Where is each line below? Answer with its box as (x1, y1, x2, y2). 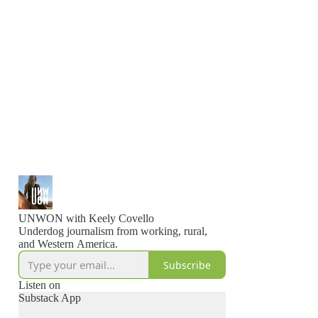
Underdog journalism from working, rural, (18, 225, 207, 237)
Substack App (18, 292, 81, 304)
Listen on (18, 279, 60, 291)
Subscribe (163, 258, 211, 272)
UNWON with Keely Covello (18, 212, 154, 224)
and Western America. (18, 238, 118, 250)
